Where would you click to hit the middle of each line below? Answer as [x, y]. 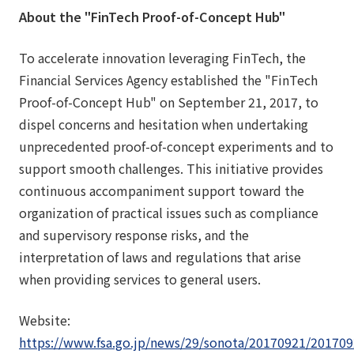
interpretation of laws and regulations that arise [160, 256]
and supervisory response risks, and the [134, 234]
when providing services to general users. [140, 279]
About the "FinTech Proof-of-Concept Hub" [152, 16]
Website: [45, 320]
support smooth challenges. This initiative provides [171, 168]
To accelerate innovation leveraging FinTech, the [162, 57]
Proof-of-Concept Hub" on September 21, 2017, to [169, 102]
